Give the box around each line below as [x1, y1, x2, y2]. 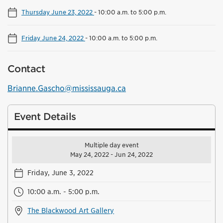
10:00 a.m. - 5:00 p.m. [27, 187, 100, 196]
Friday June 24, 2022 [21, 34, 85, 42]
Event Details [14, 111, 76, 123]
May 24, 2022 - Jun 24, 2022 [70, 151, 153, 159]
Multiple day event [84, 141, 139, 149]
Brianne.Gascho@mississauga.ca [7, 84, 126, 94]
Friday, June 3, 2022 [27, 168, 94, 177]
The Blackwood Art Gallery [27, 206, 114, 215]
